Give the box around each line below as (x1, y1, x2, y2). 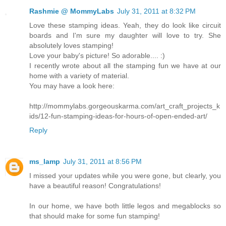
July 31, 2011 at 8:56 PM (63, 157, 142, 166)
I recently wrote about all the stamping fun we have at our (29, 62, 221, 70)
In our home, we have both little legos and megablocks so (29, 202, 221, 210)
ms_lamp (29, 157, 60, 166)
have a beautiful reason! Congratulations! (29, 182, 161, 190)
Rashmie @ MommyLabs (29, 7, 114, 16)
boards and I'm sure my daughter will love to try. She (29, 31, 221, 40)
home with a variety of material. (29, 72, 129, 80)
